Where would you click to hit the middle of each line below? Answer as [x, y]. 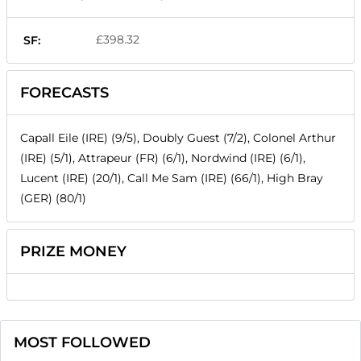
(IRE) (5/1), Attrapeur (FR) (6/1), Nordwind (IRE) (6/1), [163, 158]
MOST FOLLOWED [82, 343]
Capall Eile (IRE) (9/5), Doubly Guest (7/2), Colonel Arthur [178, 138]
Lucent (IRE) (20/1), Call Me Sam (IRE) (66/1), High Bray [172, 178]
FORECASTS [64, 93]
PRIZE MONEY [73, 252]
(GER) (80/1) [53, 199]
